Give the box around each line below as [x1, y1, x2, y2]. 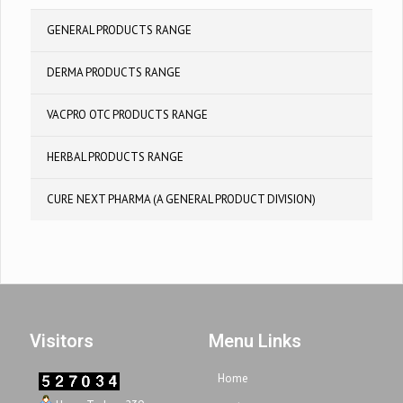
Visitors [30, 328, 94, 354]
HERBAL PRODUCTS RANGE [47, 149, 184, 165]
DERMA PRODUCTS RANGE [47, 65, 181, 80]
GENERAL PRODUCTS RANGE [47, 22, 192, 38]
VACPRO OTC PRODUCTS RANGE [47, 107, 208, 122]
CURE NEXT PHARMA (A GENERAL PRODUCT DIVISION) [47, 192, 316, 207]
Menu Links [209, 328, 302, 354]
